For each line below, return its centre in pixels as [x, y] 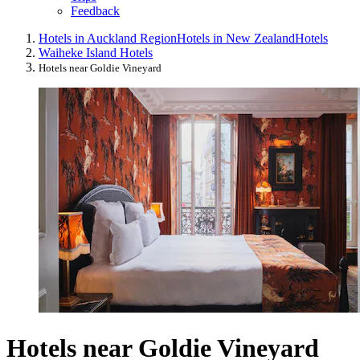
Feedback [95, 11]
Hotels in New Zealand [236, 39]
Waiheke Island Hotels [96, 53]
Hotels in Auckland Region [108, 39]
